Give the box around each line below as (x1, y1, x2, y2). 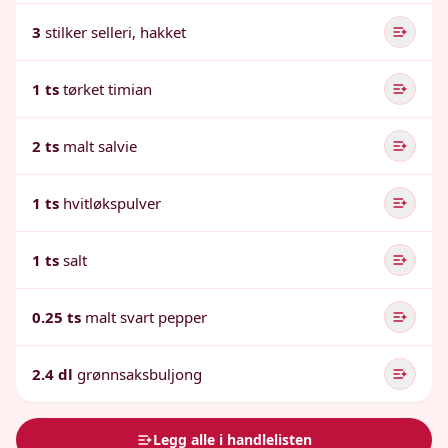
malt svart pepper (85, 307, 207, 327)
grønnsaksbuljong (77, 364, 202, 384)
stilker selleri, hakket (45, 22, 186, 42)
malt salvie (63, 136, 137, 156)
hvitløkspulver (63, 193, 161, 213)
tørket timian (63, 79, 152, 99)
